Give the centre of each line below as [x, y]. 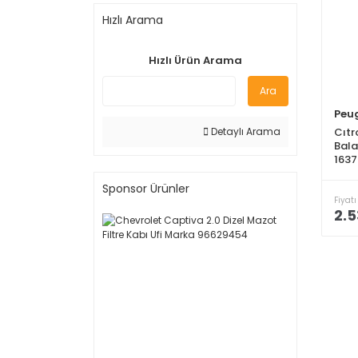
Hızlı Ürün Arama [195, 60]
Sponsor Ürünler [146, 189]
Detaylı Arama [245, 131]
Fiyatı [345, 200]
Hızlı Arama [133, 20]
